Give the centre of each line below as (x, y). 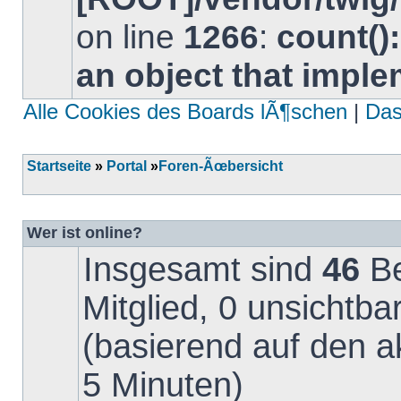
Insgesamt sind (203, 269)
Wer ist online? (85, 233)
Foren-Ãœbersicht (221, 166)
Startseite (59, 166)
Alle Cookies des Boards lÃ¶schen (185, 111)
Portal (127, 166)
